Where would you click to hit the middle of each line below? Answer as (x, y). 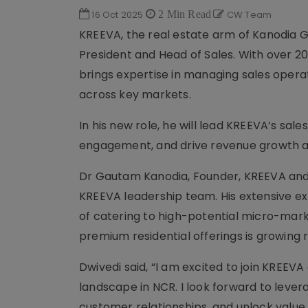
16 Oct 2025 (118, 15)
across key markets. (135, 95)
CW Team (248, 15)
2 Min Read (184, 14)
